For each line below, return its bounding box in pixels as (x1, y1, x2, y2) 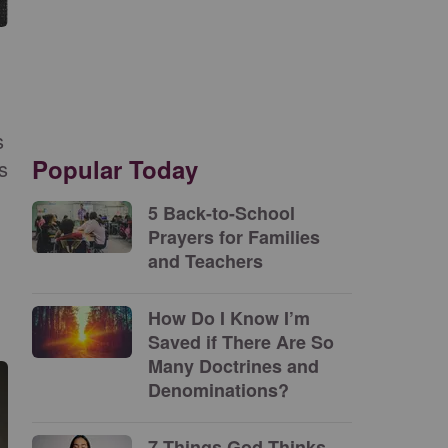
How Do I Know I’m (148, 305, 310, 331)
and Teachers (148, 248, 263, 274)
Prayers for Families (148, 224, 320, 250)
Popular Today (32, 152, 198, 186)
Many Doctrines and (148, 353, 319, 379)
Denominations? (148, 377, 289, 403)
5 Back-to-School (148, 200, 295, 226)
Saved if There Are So (148, 329, 334, 355)
